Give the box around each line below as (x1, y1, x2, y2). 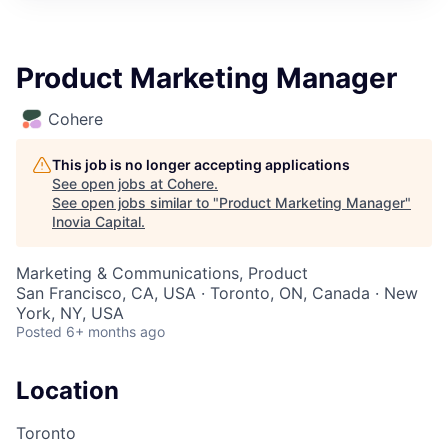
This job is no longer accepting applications (52, 155, 350, 173)
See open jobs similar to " (52, 193, 219, 211)
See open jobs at (52, 174, 167, 192)
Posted (16, 322, 62, 340)
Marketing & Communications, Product (16, 262, 308, 283)
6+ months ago (66, 322, 165, 340)
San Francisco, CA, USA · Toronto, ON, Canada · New (16, 282, 418, 303)
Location (16, 375, 119, 405)
